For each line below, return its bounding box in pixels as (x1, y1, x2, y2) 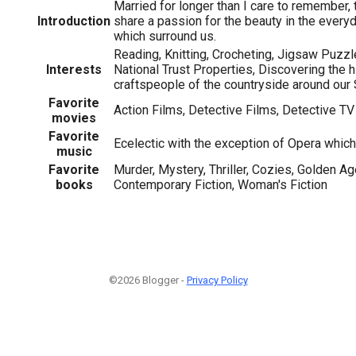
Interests (46, 61, 102, 77)
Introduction (37, 13, 110, 29)
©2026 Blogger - (108, 273, 187, 286)
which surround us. (114, 28, 216, 44)
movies (52, 110, 96, 126)
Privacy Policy (186, 273, 248, 286)
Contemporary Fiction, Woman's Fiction (114, 176, 327, 192)
